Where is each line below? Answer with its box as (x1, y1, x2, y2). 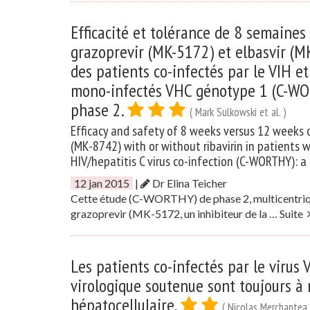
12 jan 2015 (74, 176, 129, 190)
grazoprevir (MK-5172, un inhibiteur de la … (71, 207, 280, 220)
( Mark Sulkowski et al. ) (190, 104, 286, 120)
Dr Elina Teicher (150, 176, 227, 190)
